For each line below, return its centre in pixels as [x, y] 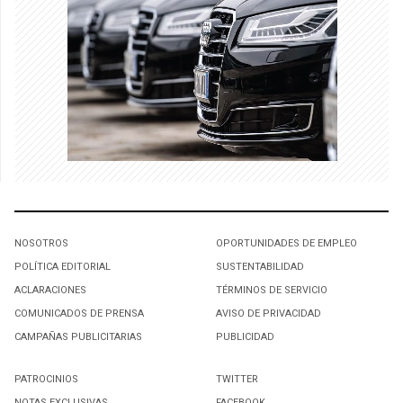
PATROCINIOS [46, 379]
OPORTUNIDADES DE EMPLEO [287, 243]
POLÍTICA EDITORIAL [63, 266]
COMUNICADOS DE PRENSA [79, 313]
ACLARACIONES [50, 290]
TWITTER [237, 379]
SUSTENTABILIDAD [260, 266]
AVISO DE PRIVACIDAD [269, 313]
